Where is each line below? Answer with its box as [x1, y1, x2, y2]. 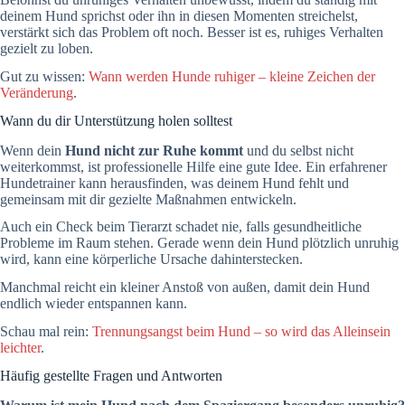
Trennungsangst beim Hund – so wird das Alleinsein [92, 323, 391, 339]
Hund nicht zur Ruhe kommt [65, 142, 243, 158]
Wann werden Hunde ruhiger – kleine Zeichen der [89, 68, 375, 84]
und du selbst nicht [243, 142, 353, 158]
